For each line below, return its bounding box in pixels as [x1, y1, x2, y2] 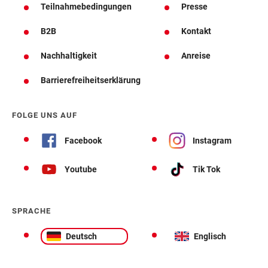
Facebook [65, 135, 102, 145]
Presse [181, 2, 208, 12]
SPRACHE [12, 206, 51, 216]
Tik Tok [193, 164, 220, 174]
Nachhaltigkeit [41, 51, 97, 61]
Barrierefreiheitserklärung [41, 75, 141, 86]
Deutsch [66, 231, 97, 241]
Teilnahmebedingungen [41, 2, 132, 12]
